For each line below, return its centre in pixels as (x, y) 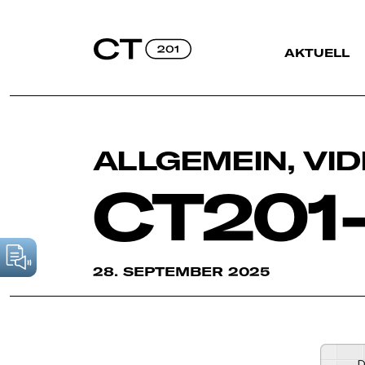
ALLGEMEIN (190, 161)
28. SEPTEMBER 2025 (181, 272)
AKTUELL (317, 53)
